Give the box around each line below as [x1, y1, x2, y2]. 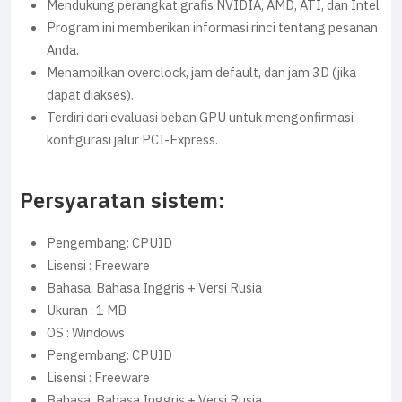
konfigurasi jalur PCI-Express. [47, 129, 218, 150]
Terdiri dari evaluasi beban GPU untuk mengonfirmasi [47, 107, 354, 127]
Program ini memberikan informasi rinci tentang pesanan [47, 17, 378, 38]
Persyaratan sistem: [20, 184, 225, 217]
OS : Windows [47, 322, 125, 343]
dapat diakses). [47, 84, 134, 105]
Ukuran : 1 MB [47, 300, 127, 320]
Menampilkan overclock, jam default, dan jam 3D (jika [47, 62, 356, 83]
